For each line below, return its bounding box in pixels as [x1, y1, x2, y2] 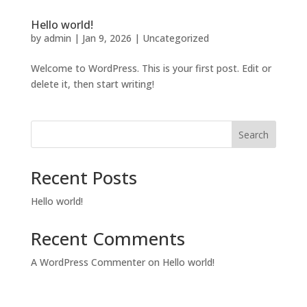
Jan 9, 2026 [82, 32, 132, 45]
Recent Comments [30, 226, 185, 251]
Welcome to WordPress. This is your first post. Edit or [30, 62, 271, 75]
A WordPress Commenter [30, 256, 145, 269]
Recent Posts [30, 165, 137, 190]
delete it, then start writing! [30, 77, 154, 90]
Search [238, 127, 269, 141]
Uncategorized [142, 32, 209, 45]
